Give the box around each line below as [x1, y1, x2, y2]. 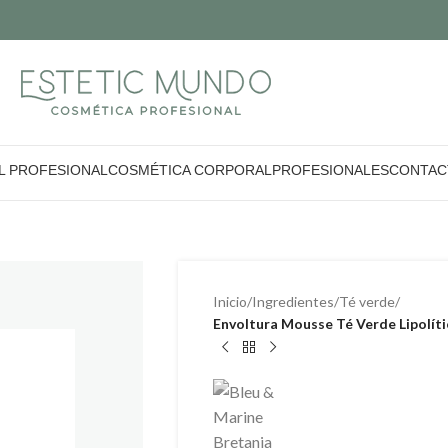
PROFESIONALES [271, 162, 389, 178]
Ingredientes [251, 293, 334, 310]
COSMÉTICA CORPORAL [107, 162, 272, 178]
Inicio [212, 293, 247, 310]
